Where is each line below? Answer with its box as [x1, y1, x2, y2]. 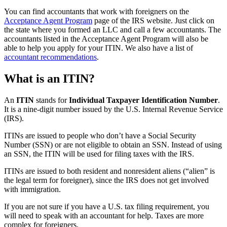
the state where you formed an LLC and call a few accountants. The [4, 25, 221, 34]
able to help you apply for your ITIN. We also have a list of [4, 43, 193, 52]
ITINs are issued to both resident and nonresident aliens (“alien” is [4, 166, 215, 175]
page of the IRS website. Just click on [92, 16, 214, 25]
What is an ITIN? [4, 71, 95, 85]
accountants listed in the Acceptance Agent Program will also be [4, 34, 208, 43]
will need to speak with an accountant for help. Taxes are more [4, 211, 204, 220]
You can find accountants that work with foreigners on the [4, 7, 189, 16]
